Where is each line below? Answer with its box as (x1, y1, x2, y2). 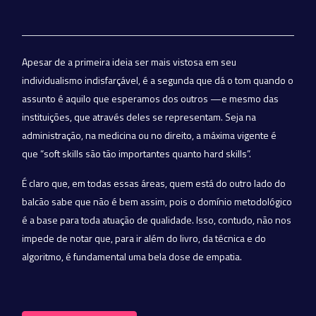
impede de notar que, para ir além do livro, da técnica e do (22, 231, 266, 245)
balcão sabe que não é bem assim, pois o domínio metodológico (22, 194, 292, 209)
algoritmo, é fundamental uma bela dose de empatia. (22, 249, 242, 264)
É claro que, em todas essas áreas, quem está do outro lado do (22, 176, 286, 190)
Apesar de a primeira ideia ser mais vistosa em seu (22, 54, 236, 69)
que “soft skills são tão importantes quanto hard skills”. (22, 146, 251, 161)
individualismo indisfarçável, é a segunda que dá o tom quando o (22, 73, 293, 87)
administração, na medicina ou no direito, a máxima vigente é (22, 128, 276, 142)
